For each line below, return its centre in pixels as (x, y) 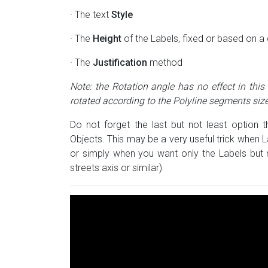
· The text (91, 14)
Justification (120, 62)
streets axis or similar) (116, 167)
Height (107, 38)
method (165, 62)
